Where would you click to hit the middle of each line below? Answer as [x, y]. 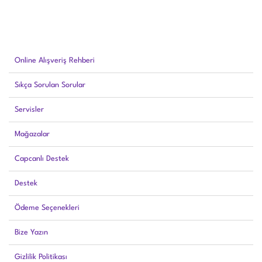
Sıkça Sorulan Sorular [50, 85]
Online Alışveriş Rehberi [55, 60]
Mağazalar [32, 134]
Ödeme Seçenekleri [47, 208]
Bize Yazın [31, 232]
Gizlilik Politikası [41, 257]
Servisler [29, 109]
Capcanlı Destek [42, 158]
